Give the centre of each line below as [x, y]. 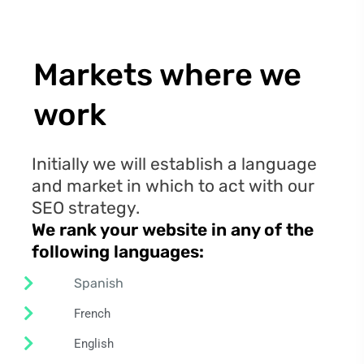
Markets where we [167, 75]
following [73, 252]
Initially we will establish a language [174, 164]
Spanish [99, 284]
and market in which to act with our [173, 186]
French [92, 314]
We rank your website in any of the [173, 230]
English [94, 344]
